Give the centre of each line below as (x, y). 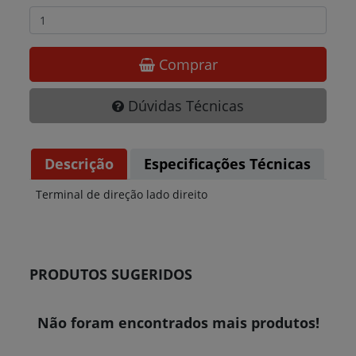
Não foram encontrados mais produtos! (178, 323)
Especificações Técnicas (228, 164)
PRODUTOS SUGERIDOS (111, 275)
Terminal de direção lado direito (122, 195)
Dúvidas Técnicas (184, 106)
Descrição (79, 164)
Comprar (186, 65)
